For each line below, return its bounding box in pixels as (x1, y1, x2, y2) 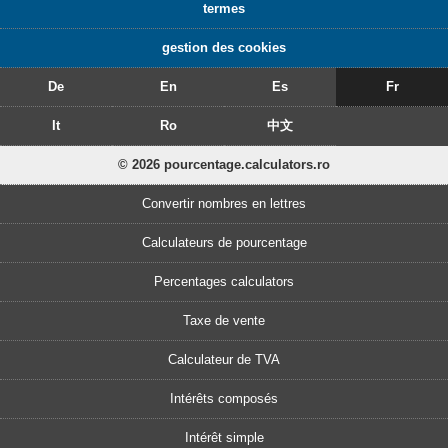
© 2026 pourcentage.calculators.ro (118, 157, 330, 173)
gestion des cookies (162, 40, 286, 56)
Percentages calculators (154, 274, 294, 290)
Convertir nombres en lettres (142, 196, 306, 212)
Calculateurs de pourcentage (141, 235, 307, 251)
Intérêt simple (184, 430, 264, 446)
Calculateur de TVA (168, 352, 280, 368)
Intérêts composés (170, 391, 278, 407)
